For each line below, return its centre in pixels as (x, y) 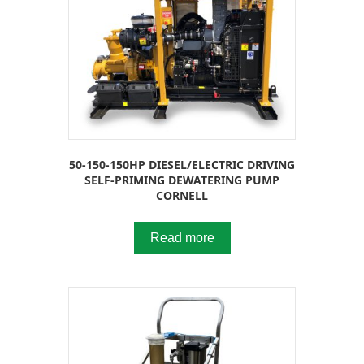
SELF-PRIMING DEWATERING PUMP (182, 180)
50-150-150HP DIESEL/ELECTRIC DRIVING (182, 164)
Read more (182, 237)
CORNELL (182, 195)
